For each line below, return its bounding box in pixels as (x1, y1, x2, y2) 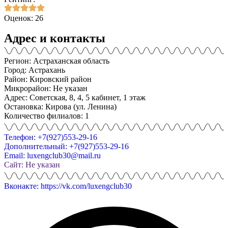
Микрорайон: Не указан (4, 84, 88, 93)
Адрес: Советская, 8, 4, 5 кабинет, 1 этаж (4, 93, 146, 102)
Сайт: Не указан (4, 160, 60, 169)
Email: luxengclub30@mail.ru (4, 151, 101, 160)
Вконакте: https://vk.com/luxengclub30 (4, 182, 132, 191)
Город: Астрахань (4, 66, 65, 75)
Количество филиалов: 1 (4, 111, 89, 121)
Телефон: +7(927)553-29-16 (4, 133, 97, 142)
